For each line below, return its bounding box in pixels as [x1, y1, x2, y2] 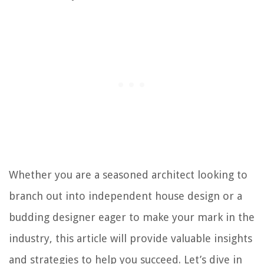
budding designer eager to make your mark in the [9, 210, 255, 223]
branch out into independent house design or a [9, 189, 242, 202]
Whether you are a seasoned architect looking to [9, 168, 247, 181]
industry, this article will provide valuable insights [9, 232, 252, 245]
